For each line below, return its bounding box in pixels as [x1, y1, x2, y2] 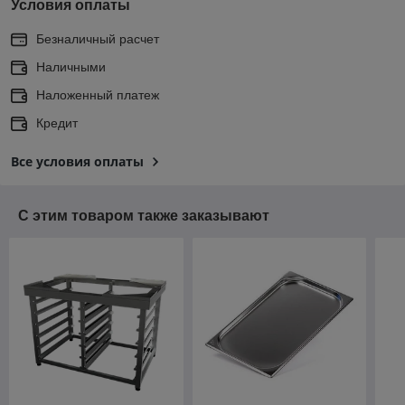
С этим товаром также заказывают [18, 207, 269, 223]
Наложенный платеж [36, 87, 159, 102]
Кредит [36, 115, 78, 130]
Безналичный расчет [36, 31, 159, 46]
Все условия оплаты [11, 152, 144, 170]
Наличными [36, 59, 106, 74]
